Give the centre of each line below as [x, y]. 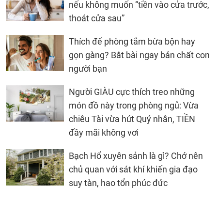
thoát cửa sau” [97, 18]
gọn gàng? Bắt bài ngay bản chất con [139, 55]
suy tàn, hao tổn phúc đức [118, 183]
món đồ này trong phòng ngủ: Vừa [134, 105]
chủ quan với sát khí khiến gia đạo [133, 169]
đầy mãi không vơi [104, 132]
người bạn [88, 68]
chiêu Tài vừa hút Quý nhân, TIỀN [132, 119]
